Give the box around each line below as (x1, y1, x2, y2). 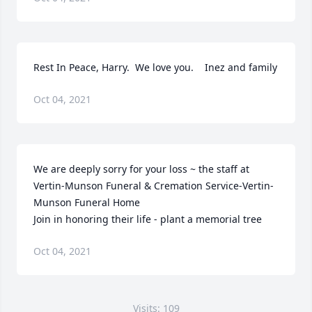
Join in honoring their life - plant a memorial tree (33, 212, 262, 226)
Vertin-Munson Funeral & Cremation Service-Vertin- (33, 179, 274, 192)
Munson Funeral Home (33, 196, 140, 209)
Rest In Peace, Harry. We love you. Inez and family (33, 61, 277, 74)
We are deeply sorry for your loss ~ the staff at (33, 162, 249, 175)
